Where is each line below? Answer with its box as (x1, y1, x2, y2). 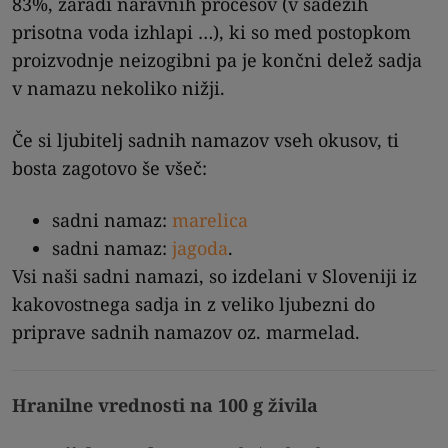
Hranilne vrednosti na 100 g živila (12, 392, 318, 417)
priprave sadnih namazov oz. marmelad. (12, 319, 360, 344)
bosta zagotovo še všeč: (12, 155, 207, 180)
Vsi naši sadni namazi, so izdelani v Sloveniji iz (12, 263, 417, 288)
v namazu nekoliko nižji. (12, 75, 225, 100)
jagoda (172, 235, 228, 260)
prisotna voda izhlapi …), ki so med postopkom (12, 19, 411, 44)
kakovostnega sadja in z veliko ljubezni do (12, 291, 375, 316)
